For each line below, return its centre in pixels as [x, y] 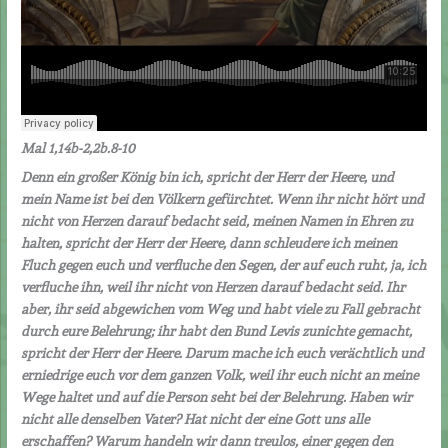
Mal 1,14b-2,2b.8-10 [78, 147]
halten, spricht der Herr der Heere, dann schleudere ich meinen [209, 242]
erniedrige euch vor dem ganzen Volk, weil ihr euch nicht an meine [220, 374]
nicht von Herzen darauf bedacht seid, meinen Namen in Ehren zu [217, 220]
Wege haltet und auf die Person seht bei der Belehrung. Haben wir [217, 396]
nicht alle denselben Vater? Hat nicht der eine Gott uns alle [195, 418]
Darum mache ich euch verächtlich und [305, 352]
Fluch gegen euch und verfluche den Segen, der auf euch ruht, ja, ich [224, 264]
